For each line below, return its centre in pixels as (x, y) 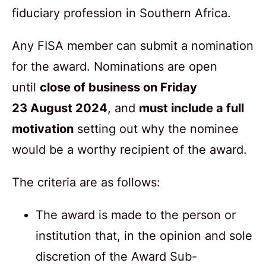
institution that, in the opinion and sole (144, 235)
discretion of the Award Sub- (116, 256)
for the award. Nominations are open (115, 66)
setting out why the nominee (156, 129)
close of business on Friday (118, 87)
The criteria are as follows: (86, 182)
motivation (43, 129)
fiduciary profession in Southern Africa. (121, 13)
